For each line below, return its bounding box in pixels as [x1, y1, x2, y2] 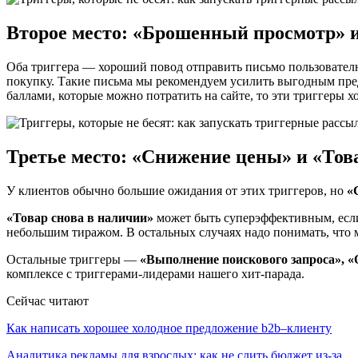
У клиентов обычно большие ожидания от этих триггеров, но [6, 184, 344, 198]
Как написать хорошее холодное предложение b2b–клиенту [6, 321, 332, 336]
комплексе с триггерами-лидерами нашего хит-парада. [6, 267, 304, 281]
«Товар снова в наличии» [6, 211, 153, 225]
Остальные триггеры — [6, 253, 137, 267]
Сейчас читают [6, 294, 89, 308]
